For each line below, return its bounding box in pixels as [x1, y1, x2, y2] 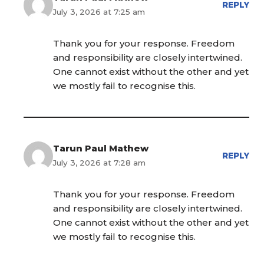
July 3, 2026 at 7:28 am [53, 158, 146, 168]
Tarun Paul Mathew [53, 143, 148, 154]
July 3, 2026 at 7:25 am [53, 7, 145, 17]
